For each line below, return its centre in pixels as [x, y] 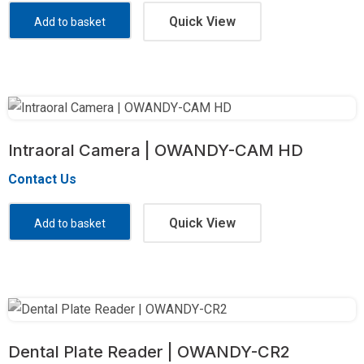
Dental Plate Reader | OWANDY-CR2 [149, 352]
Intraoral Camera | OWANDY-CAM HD [156, 150]
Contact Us [42, 179]
